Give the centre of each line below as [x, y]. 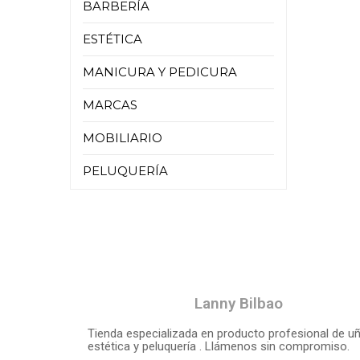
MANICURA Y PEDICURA [160, 72]
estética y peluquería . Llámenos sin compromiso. [219, 346]
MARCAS [110, 105]
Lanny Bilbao [238, 303]
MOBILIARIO [123, 138]
